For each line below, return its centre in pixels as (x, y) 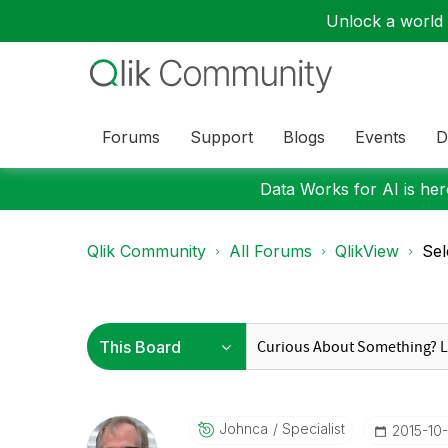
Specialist (311, 428)
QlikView (367, 251)
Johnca (243, 428)
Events (380, 136)
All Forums (270, 251)
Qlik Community (146, 251)
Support (221, 136)
